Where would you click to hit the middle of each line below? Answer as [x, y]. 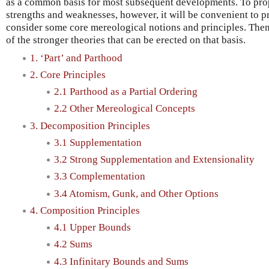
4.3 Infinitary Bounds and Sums [121, 261]
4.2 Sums [73, 244]
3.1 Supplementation [98, 142]
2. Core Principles [68, 74]
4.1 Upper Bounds [92, 228]
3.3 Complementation [100, 177]
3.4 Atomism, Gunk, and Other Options [136, 193]
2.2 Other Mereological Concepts [125, 109]
